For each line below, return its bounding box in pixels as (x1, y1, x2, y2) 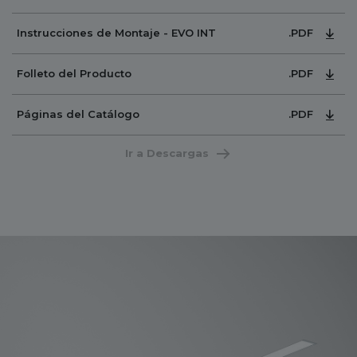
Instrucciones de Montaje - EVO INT (17, 26, 216, 40)
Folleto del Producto (17, 67, 131, 80)
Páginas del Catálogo (17, 108, 139, 121)
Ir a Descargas (124, 147, 209, 160)
